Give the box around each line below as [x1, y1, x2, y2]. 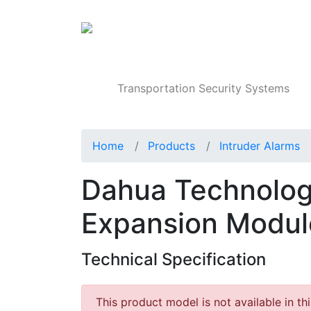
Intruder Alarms [219, 139, 300, 153]
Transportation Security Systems [117, 81, 290, 96]
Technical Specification [81, 249, 266, 270]
